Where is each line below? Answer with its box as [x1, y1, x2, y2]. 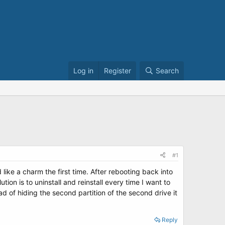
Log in [73, 66, 93, 75]
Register [104, 66, 131, 75]
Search [156, 66, 179, 75]
